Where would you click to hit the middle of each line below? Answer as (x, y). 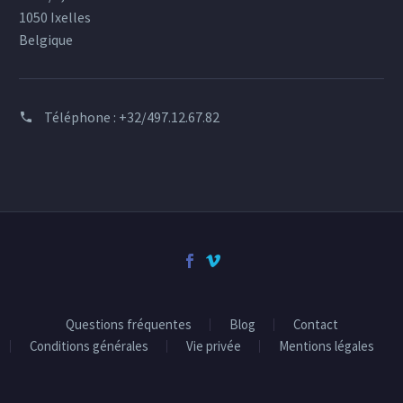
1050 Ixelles (55, 18)
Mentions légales (326, 346)
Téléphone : (81, 117)
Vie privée (213, 346)
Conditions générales (89, 346)
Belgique (46, 40)
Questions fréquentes (128, 325)
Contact (315, 325)
